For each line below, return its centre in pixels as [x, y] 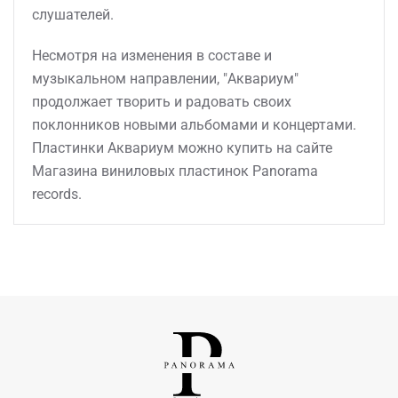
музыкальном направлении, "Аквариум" [165, 79]
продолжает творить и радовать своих [162, 102]
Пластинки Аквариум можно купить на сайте [182, 148]
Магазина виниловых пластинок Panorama [175, 171]
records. [57, 194]
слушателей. [73, 15]
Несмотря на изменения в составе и [152, 56]
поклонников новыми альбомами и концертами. [194, 125]
